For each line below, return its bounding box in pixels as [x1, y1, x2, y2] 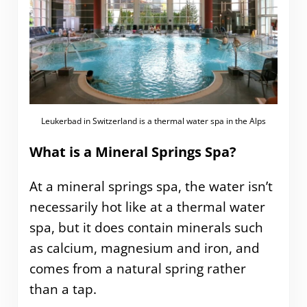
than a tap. [29, 280, 97, 298]
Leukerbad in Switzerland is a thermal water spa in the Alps [40, 115, 266, 127]
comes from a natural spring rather [29, 259, 246, 278]
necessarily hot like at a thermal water [29, 197, 265, 216]
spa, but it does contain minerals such [29, 218, 263, 236]
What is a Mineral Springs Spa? [29, 143, 236, 162]
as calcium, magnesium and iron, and [29, 238, 260, 257]
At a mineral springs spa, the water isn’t [29, 177, 273, 195]
